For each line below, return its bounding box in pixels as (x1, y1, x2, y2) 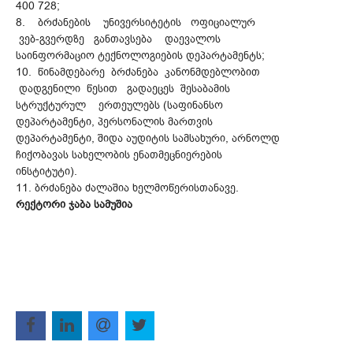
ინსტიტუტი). (16, 164, 77, 180)
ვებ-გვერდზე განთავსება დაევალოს (16, 32, 221, 47)
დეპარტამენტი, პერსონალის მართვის (16, 114, 213, 130)
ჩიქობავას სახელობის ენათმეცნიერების (16, 147, 222, 163)
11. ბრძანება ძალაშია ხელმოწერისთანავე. (16, 180, 239, 196)
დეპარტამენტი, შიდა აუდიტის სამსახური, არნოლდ (16, 131, 280, 147)
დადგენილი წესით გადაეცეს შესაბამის (16, 81, 230, 97)
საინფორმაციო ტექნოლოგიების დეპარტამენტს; (16, 48, 265, 64)
